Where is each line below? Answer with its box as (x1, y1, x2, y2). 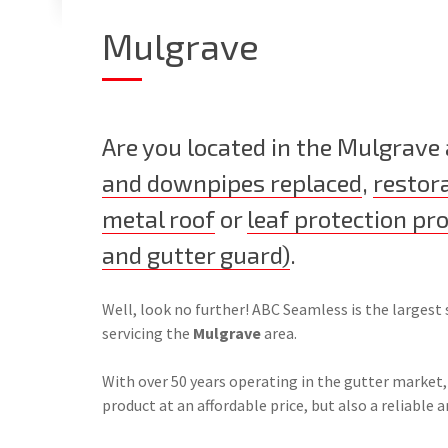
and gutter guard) (102, 240, 290, 269)
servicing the (102, 323, 193, 343)
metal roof (102, 204, 215, 233)
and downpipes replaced (102, 168, 362, 197)
